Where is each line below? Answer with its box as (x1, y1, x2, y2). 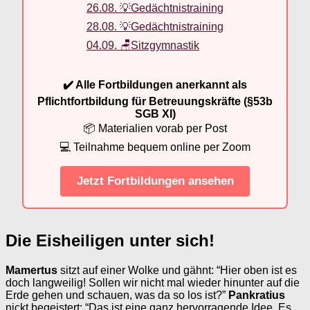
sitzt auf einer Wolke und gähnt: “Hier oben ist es (57, 264, 297, 276)
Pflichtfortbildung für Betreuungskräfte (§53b (37, 95, 273, 107)
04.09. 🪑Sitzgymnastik (86, 39, 199, 51)
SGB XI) (134, 107, 176, 120)
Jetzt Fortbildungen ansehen (76, 174, 234, 188)
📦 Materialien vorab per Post (83, 122, 227, 134)
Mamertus (6, 264, 57, 276)
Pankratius (228, 289, 285, 301)
